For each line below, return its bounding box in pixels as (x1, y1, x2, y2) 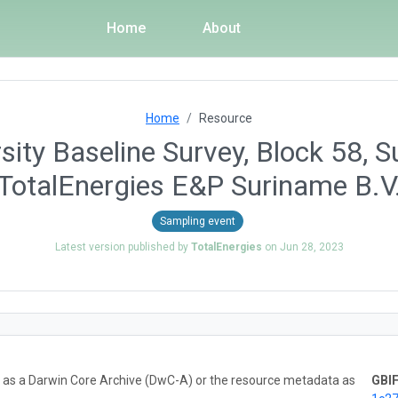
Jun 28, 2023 (279, 240, 344, 253)
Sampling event (159, 214, 235, 227)
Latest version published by (54, 240, 191, 253)
